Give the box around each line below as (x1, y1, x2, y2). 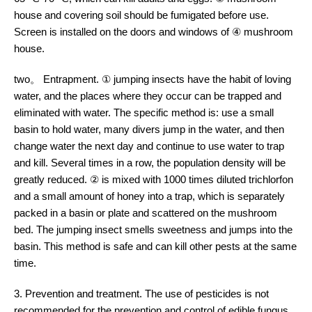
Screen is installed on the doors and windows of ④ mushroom (14, 26, 293, 38)
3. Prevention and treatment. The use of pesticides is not (14, 288, 269, 299)
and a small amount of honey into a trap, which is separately (14, 190, 285, 202)
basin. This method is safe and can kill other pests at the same (14, 240, 297, 252)
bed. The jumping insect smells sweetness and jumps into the (14, 224, 292, 235)
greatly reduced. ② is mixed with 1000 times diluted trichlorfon (14, 173, 293, 185)
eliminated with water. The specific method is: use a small (14, 107, 274, 118)
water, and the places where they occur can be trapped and (14, 90, 281, 102)
